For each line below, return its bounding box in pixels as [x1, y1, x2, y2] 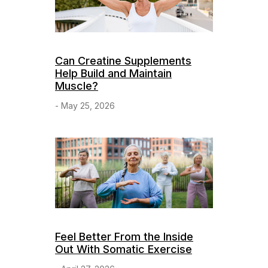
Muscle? [55, 79, 98, 92]
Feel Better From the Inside [55, 230, 193, 243]
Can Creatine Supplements [55, 54, 191, 67]
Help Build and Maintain [55, 66, 172, 80]
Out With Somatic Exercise [55, 242, 192, 255]
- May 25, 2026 [55, 100, 115, 111]
